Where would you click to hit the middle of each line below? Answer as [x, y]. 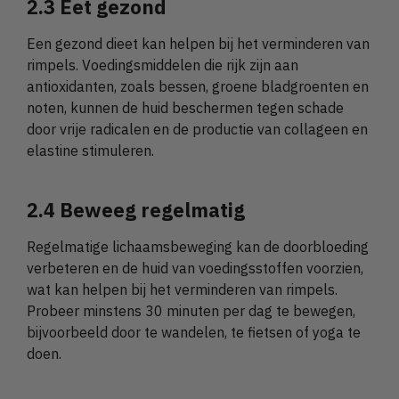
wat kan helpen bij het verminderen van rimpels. [182, 290]
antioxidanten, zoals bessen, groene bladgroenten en [198, 86]
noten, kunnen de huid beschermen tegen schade [185, 107]
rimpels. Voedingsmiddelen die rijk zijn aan [163, 65]
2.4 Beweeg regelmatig [136, 210]
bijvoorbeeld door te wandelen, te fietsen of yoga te [194, 333]
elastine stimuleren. [90, 150]
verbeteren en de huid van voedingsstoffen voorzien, [195, 269]
